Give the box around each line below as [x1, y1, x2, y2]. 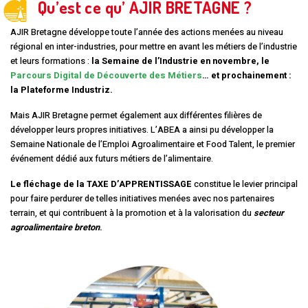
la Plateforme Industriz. [10, 84, 113, 97]
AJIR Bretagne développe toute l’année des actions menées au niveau [10, 26, 283, 39]
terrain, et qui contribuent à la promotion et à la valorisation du [10, 207, 254, 220]
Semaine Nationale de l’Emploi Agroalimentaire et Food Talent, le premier [10, 138, 295, 151]
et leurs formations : [10, 55, 91, 68]
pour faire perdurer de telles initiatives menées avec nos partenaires [10, 192, 274, 206]
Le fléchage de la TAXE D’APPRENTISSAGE [10, 178, 192, 191]
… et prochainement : [202, 69, 291, 82]
